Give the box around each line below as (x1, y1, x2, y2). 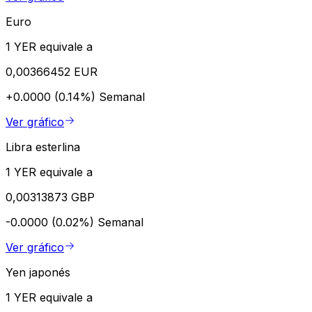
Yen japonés (6, 265, 70, 279)
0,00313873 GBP (6, 189, 95, 204)
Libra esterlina (6, 139, 80, 154)
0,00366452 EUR (6, 64, 97, 79)
